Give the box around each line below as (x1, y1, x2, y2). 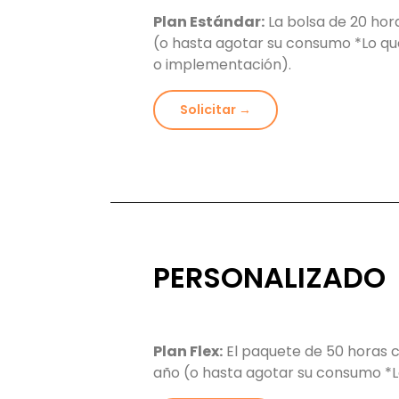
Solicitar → (180, 101, 251, 119)
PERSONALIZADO (153, 257, 386, 298)
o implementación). (153, 54, 291, 76)
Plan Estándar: (153, 12, 265, 33)
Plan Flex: (153, 341, 223, 362)
